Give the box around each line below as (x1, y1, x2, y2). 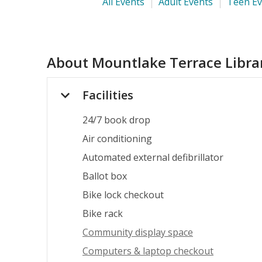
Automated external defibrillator (82, 151, 223, 164)
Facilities (82, 87, 133, 104)
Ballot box (82, 170, 127, 183)
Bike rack (82, 207, 123, 220)
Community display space (82, 226, 193, 239)
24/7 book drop (82, 113, 150, 127)
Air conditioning (82, 132, 152, 146)
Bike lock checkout (82, 188, 164, 202)
